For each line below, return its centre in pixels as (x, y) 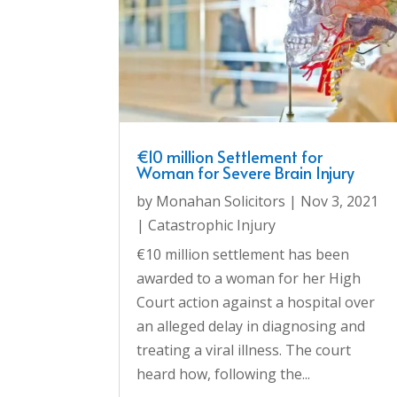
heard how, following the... (224, 374)
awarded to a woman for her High (249, 279)
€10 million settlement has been (243, 255)
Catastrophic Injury (212, 226)
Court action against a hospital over (256, 303)
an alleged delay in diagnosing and (251, 327)
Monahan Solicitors (221, 202)
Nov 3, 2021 (340, 202)
